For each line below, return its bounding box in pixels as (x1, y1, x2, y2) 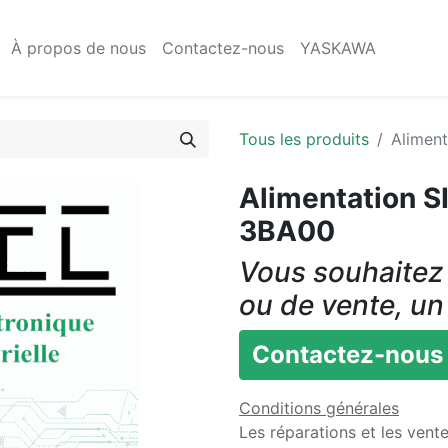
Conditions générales (239, 398, 399, 418)
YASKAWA (300, 38, 377, 58)
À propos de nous (11, 38, 147, 58)
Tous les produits (239, 129, 369, 149)
